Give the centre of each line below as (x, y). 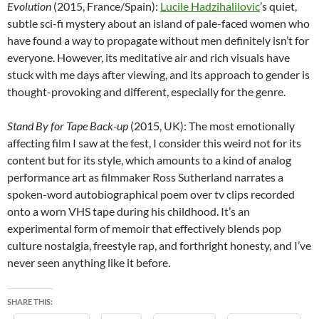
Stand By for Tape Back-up (68, 126)
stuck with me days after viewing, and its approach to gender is (158, 75)
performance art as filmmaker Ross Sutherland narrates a (145, 177)
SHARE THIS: (30, 302)
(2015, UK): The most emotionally (211, 126)
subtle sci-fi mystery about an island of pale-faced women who (158, 23)
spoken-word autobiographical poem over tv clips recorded (151, 194)
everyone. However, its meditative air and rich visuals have (148, 58)
